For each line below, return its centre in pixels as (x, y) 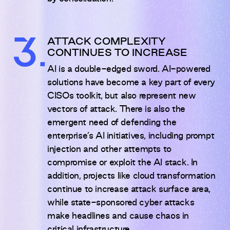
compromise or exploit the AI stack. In (123, 163)
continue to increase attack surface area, (129, 190)
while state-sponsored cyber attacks (121, 203)
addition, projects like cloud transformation (131, 176)
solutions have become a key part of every (131, 83)
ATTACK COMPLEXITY (107, 42)
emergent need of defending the (112, 123)
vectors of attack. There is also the (116, 110)
